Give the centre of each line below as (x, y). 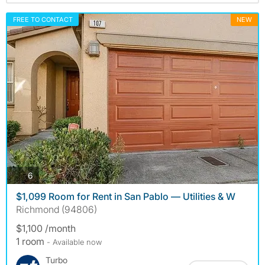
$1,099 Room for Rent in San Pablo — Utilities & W (126, 197)
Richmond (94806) (56, 210)
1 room (31, 242)
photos (46, 174)
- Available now (74, 242)
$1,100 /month (46, 229)
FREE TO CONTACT (43, 19)
